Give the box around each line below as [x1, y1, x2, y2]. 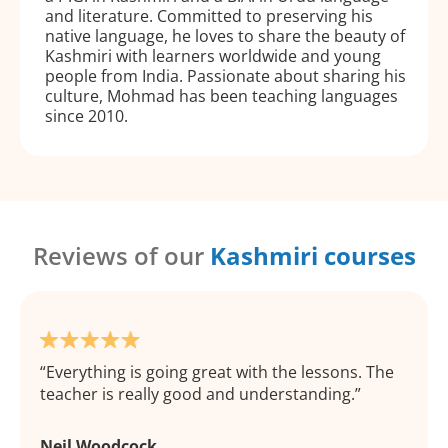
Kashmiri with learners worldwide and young [45, 44, 381, 67]
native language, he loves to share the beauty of [45, 24, 405, 47]
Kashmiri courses [209, 238, 416, 272]
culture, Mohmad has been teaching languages [45, 84, 398, 107]
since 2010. [45, 104, 128, 127]
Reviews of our [32, 238, 210, 272]
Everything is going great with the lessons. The [46, 360, 394, 383]
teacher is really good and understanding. [40, 382, 355, 405]
